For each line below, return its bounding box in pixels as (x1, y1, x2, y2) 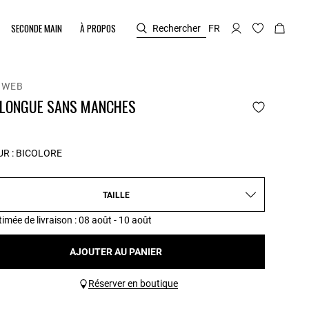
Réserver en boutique (88, 278, 178, 289)
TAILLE (102, 190, 130, 200)
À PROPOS (80, 21, 117, 35)
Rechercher (152, 22, 201, 34)
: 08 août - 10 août (72, 215, 152, 226)
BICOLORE (16, 148, 62, 159)
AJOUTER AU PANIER (70, 246, 162, 257)
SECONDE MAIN (11, 21, 62, 35)
